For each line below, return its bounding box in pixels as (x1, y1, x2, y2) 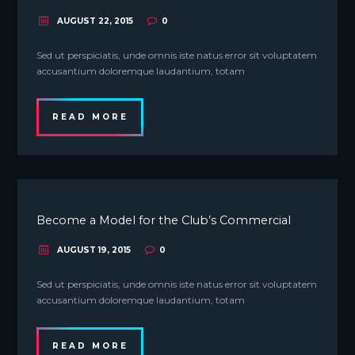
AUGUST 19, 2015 (57, 245, 132, 256)
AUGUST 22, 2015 (57, 15, 134, 26)
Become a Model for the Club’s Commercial (36, 213, 292, 228)
